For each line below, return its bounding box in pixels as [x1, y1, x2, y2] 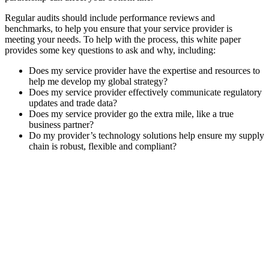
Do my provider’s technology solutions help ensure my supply [29, 130, 264, 141]
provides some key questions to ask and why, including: [5, 44, 216, 55]
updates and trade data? [29, 97, 117, 108]
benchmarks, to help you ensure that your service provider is [5, 23, 232, 34]
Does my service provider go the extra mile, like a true [29, 108, 234, 119]
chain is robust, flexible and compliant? [29, 141, 177, 151]
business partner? [29, 119, 94, 130]
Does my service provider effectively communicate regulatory [29, 86, 262, 97]
